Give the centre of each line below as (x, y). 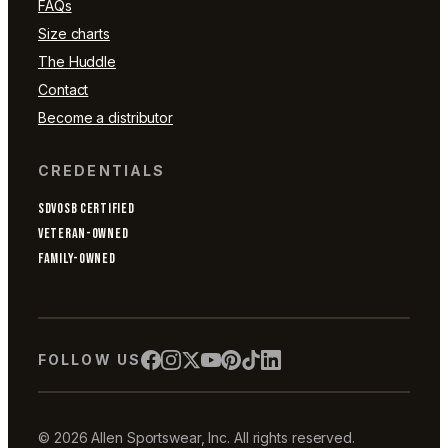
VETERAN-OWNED (83, 234)
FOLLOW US (89, 359)
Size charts (74, 34)
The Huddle (77, 62)
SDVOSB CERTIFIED (86, 209)
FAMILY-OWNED (77, 259)
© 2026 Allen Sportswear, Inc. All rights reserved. (196, 437)
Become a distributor (105, 118)
